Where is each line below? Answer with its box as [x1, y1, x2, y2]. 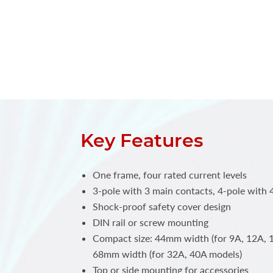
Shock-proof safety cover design [93, 200, 231, 213]
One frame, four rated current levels [93, 169, 247, 181]
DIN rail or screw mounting [93, 216, 208, 229]
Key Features [80, 129, 203, 152]
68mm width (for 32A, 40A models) [93, 248, 242, 260]
